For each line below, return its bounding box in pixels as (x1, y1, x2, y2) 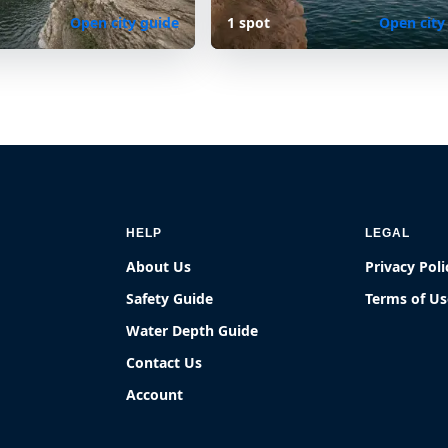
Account (126, 385, 184, 405)
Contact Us (126, 353, 203, 373)
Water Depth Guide (126, 321, 259, 341)
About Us (126, 257, 192, 277)
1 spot (226, 13, 270, 33)
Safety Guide (126, 289, 214, 309)
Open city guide (69, 13, 179, 33)
